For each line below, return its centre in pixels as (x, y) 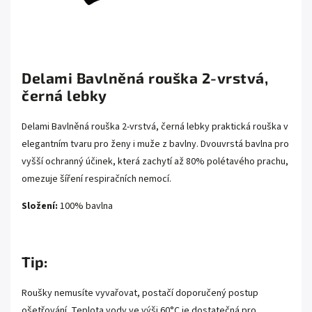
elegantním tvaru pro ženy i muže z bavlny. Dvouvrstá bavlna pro (155, 144)
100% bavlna (85, 206)
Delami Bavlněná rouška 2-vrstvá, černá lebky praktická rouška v (155, 127)
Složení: (40, 206)
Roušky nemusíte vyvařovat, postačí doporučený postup (140, 293)
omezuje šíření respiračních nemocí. (96, 179)
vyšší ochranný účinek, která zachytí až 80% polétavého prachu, (155, 162)
